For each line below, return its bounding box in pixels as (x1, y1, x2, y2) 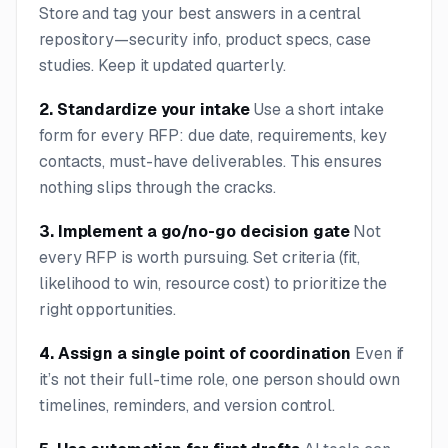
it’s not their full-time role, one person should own (39, 368, 401, 390)
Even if (351, 342, 405, 364)
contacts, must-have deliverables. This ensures (39, 150, 382, 172)
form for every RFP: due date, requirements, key (39, 124, 387, 146)
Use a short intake (249, 98, 384, 120)
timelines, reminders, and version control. (39, 394, 335, 416)
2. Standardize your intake (39, 98, 250, 120)
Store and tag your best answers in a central (39, 2, 361, 24)
